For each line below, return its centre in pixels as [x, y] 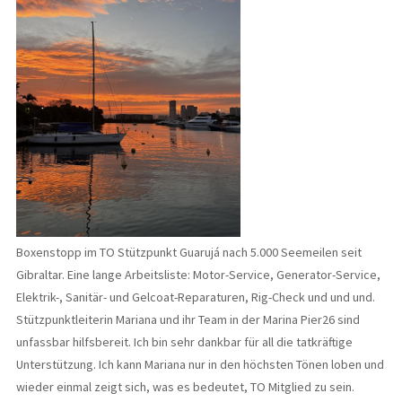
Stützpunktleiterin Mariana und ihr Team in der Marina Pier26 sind [188, 319]
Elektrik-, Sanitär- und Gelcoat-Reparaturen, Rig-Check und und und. [196, 297]
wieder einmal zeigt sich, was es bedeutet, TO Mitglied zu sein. [185, 386]
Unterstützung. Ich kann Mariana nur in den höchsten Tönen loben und [200, 364]
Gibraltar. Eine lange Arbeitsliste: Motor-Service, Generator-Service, [198, 274]
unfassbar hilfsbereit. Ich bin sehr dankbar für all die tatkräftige [184, 341]
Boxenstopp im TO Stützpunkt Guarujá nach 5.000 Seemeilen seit [189, 252]
